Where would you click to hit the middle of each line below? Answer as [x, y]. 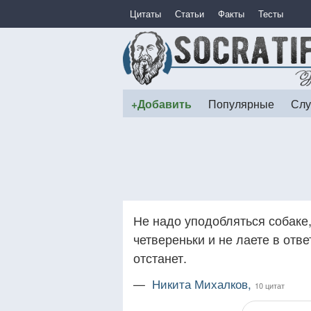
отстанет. [160, 258]
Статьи [190, 14]
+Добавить [161, 104]
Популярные [241, 103]
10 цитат [270, 285]
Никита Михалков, [203, 284]
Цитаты [145, 14]
